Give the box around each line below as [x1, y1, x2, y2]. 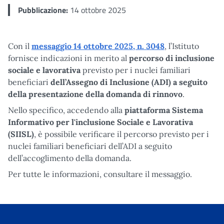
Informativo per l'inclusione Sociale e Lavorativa [8, 116, 193, 127]
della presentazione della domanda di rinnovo [8, 88, 182, 99]
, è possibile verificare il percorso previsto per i [34, 128, 209, 139]
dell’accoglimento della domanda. [8, 152, 131, 163]
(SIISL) [8, 128, 34, 139]
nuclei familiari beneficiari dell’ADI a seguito [8, 140, 172, 151]
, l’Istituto [164, 40, 199, 51]
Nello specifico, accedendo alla [8, 104, 124, 115]
